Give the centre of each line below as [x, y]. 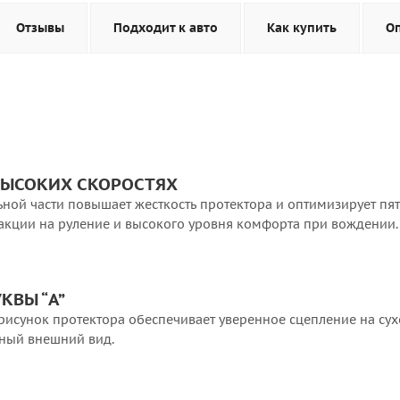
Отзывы [40, 28]
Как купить [302, 28]
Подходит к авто [166, 28]
